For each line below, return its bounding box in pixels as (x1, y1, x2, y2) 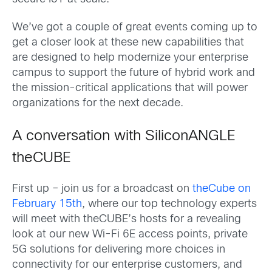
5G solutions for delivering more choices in (12, 244, 225, 255)
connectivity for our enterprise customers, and (12, 259, 242, 270)
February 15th (12, 199, 82, 209)
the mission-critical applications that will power (12, 83, 248, 93)
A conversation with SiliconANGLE (12, 129, 236, 143)
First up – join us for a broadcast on (12, 183, 192, 194)
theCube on (192, 183, 251, 194)
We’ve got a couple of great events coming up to (12, 22, 257, 33)
